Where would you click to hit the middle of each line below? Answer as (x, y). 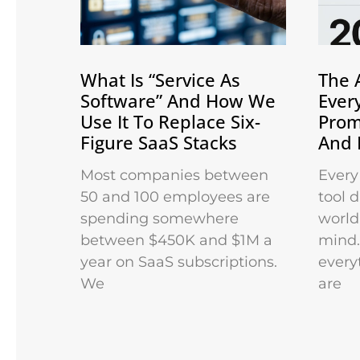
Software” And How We (178, 100)
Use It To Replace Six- (170, 121)
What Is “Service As (160, 79)
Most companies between (174, 175)
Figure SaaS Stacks (159, 142)
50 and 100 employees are (175, 196)
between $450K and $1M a (176, 240)
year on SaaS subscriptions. (179, 262)
